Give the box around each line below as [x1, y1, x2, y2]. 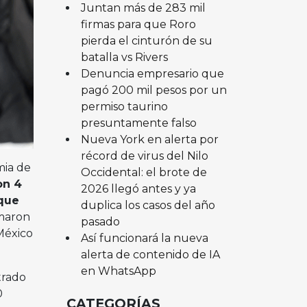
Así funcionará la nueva [80, 231, 208, 245]
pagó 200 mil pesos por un [80, 83, 227, 97]
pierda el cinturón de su [80, 34, 212, 47]
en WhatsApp [80, 264, 156, 278]
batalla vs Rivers [80, 50, 168, 64]
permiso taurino [80, 99, 168, 113]
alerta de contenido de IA [80, 247, 220, 261]
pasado [80, 214, 120, 228]
